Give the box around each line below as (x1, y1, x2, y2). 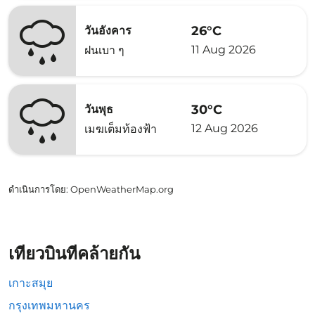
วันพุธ (84, 103, 113, 116)
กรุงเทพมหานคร (8, 299, 90, 312)
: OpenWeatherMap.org (66, 184, 174, 195)
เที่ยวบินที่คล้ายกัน (8, 243, 140, 264)
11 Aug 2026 (191, 42, 256, 56)
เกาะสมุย (8, 276, 53, 290)
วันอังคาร (84, 24, 131, 37)
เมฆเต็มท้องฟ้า (84, 122, 157, 136)
